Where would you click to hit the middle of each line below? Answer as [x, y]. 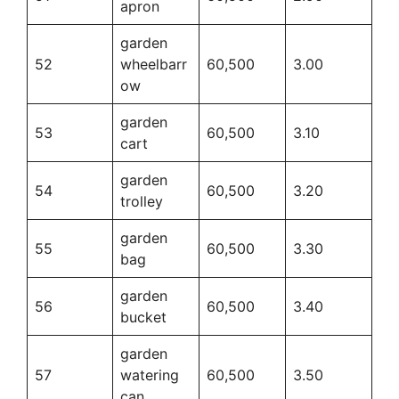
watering [150, 375]
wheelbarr [154, 64]
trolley [142, 201]
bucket [143, 317]
